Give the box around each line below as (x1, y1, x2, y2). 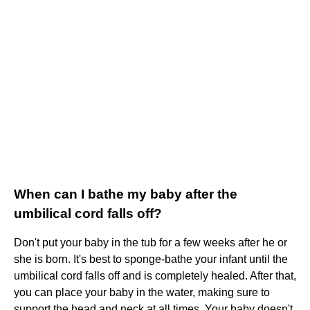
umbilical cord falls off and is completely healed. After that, (14, 270, 296, 282)
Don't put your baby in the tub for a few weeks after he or (14, 237, 287, 249)
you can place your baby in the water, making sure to (14, 286, 270, 299)
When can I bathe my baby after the (14, 187, 237, 202)
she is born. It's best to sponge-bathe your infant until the (14, 253, 288, 266)
